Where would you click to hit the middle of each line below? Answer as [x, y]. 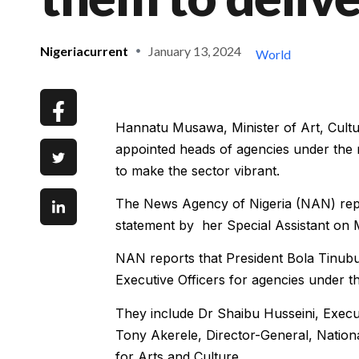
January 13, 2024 [195, 50]
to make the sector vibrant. [197, 170]
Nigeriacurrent [84, 50]
